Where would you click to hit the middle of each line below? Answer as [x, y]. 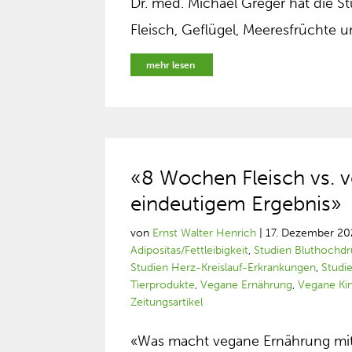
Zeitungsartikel [167, 302]
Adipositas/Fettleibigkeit [190, 250]
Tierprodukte [163, 285]
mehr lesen [171, 65]
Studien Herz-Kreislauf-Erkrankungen [224, 268]
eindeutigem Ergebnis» [236, 204]
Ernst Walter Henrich [205, 233]
